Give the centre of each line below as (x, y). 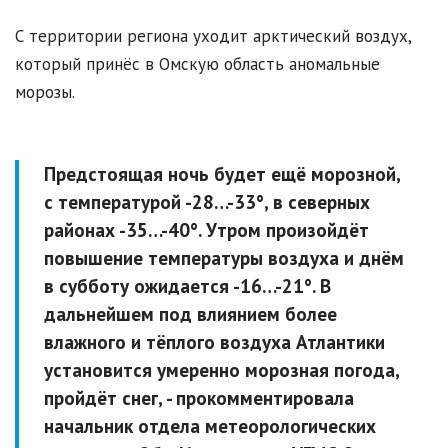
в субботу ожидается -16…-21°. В (187, 286)
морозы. (45, 92)
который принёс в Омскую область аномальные (197, 64)
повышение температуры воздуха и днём (224, 258)
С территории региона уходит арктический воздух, (213, 36)
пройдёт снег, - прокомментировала (199, 398)
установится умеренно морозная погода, (221, 370)
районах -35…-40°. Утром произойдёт (206, 230)
